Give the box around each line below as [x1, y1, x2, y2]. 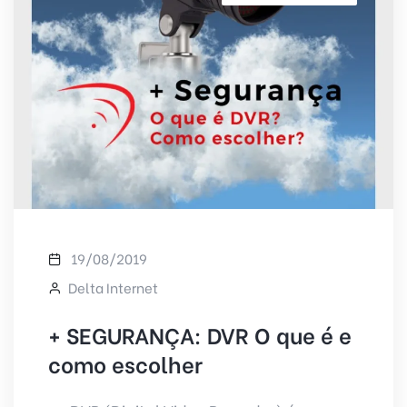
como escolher [47, 346, 203, 379]
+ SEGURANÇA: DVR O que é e [47, 317, 352, 350]
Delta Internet [67, 276, 158, 297]
